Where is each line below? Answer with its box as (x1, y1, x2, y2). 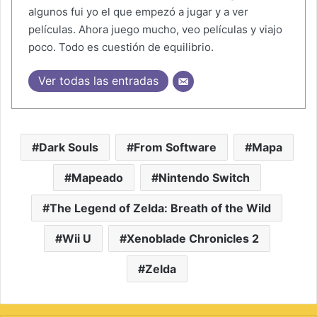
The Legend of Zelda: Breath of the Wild (50, 200, 271, 215)
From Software (133, 139, 217, 154)
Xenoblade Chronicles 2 (126, 231, 259, 246)
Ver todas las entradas (38, 74, 158, 88)
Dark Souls (38, 139, 98, 154)
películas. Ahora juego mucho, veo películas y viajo (28, 23, 282, 37)
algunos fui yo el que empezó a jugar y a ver (28, 5, 248, 19)
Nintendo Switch (158, 170, 250, 185)
